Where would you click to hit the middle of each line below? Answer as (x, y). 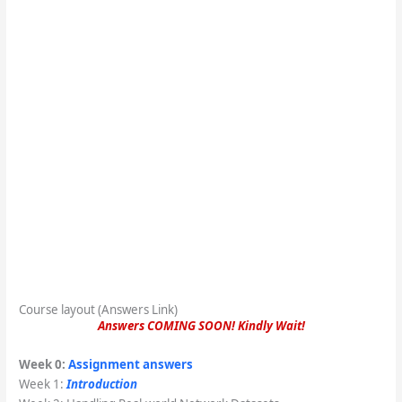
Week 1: (42, 385)
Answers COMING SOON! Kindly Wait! (201, 326)
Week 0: (43, 365)
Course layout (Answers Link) (98, 310)
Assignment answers (130, 365)
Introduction (101, 385)
